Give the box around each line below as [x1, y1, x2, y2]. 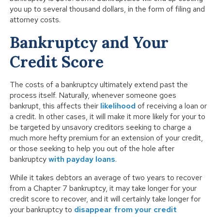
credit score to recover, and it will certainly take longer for [10, 194, 201, 204]
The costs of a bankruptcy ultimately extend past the [10, 79, 188, 90]
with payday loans [48, 154, 115, 165]
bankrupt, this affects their [10, 101, 100, 111]
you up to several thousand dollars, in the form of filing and [10, 4, 205, 15]
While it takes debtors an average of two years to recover [10, 172, 202, 183]
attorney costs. [10, 15, 61, 25]
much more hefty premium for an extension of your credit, [10, 133, 203, 143]
